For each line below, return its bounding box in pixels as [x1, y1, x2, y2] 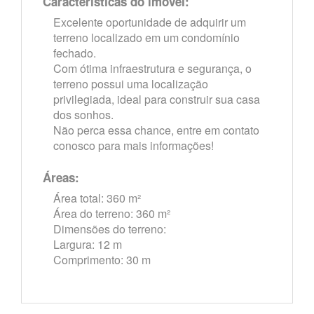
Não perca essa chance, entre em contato [53, 122, 259, 138]
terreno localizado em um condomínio [53, 29, 240, 46]
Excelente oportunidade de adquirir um [53, 14, 246, 30]
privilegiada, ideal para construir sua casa [53, 91, 260, 107]
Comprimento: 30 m [53, 252, 151, 268]
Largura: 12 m [53, 236, 122, 252]
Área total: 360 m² [53, 190, 141, 206]
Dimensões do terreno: [53, 221, 166, 237]
